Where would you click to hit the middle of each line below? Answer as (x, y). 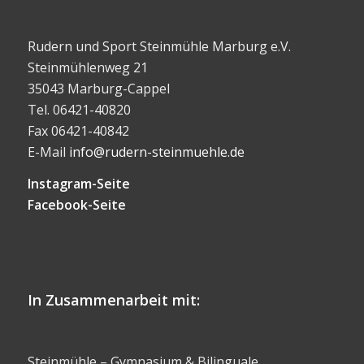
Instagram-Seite (78, 184)
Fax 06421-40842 (78, 130)
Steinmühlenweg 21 (87, 67)
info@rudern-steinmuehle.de (156, 152)
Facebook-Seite (76, 205)
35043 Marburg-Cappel (98, 88)
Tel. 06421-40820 (79, 109)
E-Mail (48, 152)
